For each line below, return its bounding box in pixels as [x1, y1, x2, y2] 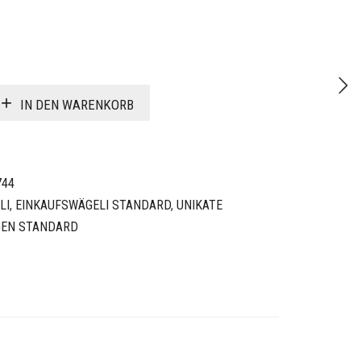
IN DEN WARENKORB [20, 96, 134, 113]
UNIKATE [176, 197, 222, 213]
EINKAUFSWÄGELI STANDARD [15, 197, 171, 213]
